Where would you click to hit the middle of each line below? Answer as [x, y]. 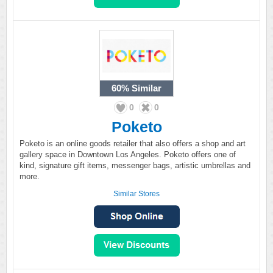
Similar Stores [136, 194]
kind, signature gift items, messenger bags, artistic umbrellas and [135, 165]
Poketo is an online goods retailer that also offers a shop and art [133, 144]
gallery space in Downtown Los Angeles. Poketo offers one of [128, 154]
